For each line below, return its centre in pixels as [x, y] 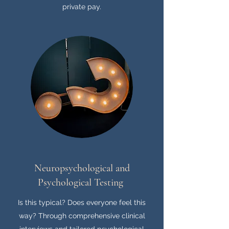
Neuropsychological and [82, 168]
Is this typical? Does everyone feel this [82, 202]
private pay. [82, 7]
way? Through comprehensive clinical [82, 216]
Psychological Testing [82, 182]
